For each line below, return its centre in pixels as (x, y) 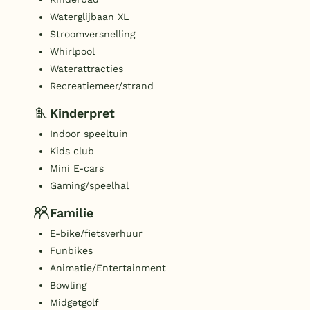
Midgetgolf (74, 303)
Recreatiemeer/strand (102, 86)
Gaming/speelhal (89, 186)
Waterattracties (86, 69)
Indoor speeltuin (89, 134)
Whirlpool (72, 52)
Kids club (72, 151)
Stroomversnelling (92, 34)
